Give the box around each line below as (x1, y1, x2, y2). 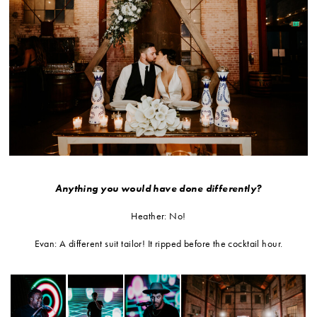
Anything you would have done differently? (55, 182, 262, 195)
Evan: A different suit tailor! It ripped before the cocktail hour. (34, 237, 283, 250)
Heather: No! (131, 209, 186, 223)
